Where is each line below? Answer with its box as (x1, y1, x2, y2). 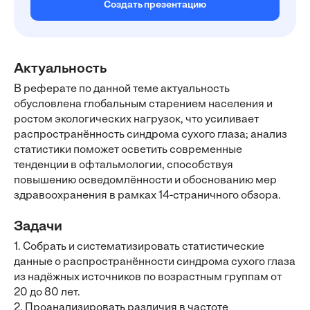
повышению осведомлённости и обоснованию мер (14, 175, 277, 186)
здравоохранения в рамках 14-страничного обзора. (14, 190, 281, 201)
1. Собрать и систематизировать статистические (14, 241, 264, 253)
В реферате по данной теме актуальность (14, 84, 230, 95)
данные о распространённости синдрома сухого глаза (14, 257, 295, 268)
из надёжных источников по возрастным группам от (14, 272, 282, 283)
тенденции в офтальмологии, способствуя (14, 160, 233, 171)
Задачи (14, 220, 62, 234)
